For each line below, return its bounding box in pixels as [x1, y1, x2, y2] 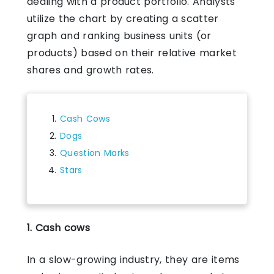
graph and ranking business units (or [27, 28, 212, 43]
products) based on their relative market [27, 45, 237, 60]
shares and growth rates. [27, 62, 154, 77]
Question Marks [60, 146, 130, 159]
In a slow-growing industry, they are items [27, 252, 240, 267]
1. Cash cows [27, 220, 94, 235]
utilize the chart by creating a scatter [27, 11, 219, 26]
